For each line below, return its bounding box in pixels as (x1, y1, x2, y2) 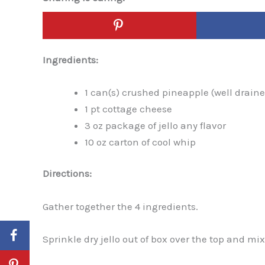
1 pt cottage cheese (85, 102, 172, 115)
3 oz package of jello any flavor (85, 119, 226, 131)
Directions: (43, 167, 92, 180)
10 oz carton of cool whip (85, 135, 196, 148)
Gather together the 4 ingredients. (43, 200, 198, 212)
